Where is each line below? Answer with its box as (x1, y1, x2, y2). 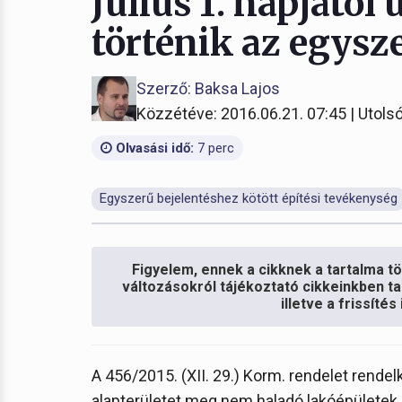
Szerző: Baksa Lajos (136, 79, 280, 98)
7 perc (194, 140, 234, 156)
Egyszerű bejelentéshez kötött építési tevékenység (100, 190, 398, 206)
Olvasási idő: (112, 140, 194, 156)
